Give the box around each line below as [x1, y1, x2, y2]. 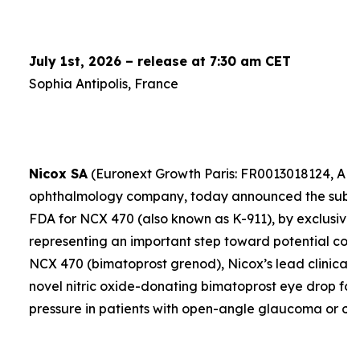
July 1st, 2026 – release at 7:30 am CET [28, 53, 291, 69]
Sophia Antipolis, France [28, 76, 178, 92]
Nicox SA [28, 166, 88, 182]
